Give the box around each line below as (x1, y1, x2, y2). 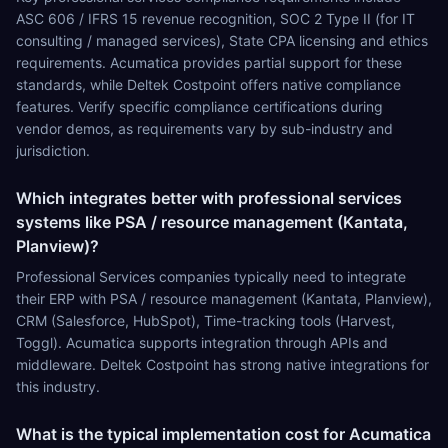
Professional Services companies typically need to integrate (16, 268, 406, 285)
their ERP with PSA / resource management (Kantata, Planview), (16, 290, 432, 307)
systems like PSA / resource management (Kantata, (16, 212, 408, 232)
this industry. (16, 378, 100, 395)
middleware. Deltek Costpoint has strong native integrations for (16, 356, 429, 373)
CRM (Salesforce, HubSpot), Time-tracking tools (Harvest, (16, 312, 395, 329)
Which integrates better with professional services (16, 188, 402, 208)
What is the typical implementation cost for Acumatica (16, 424, 431, 444)
